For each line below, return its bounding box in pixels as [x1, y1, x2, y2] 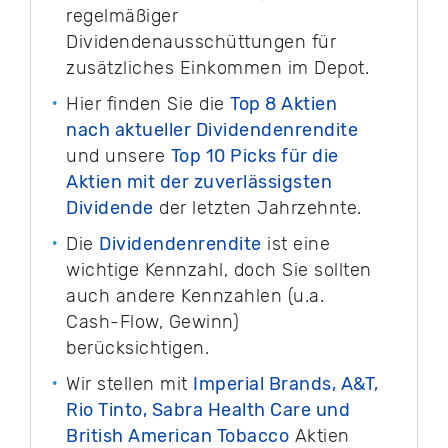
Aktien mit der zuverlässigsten [66, 171, 332, 194]
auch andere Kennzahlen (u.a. [66, 285, 324, 308]
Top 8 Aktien [230, 93, 337, 116]
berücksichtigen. [66, 337, 209, 360]
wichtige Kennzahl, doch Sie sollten [66, 259, 372, 282]
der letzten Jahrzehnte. [153, 197, 362, 220]
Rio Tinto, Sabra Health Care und [66, 399, 350, 422]
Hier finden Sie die [66, 93, 230, 116]
